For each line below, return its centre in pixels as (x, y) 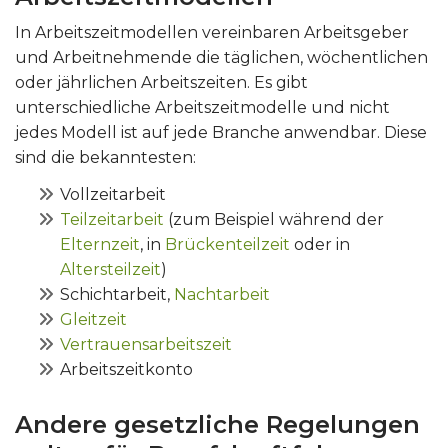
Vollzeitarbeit (113, 194)
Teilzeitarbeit (112, 219)
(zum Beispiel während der (274, 219)
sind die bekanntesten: (105, 157)
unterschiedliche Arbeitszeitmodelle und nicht (202, 107)
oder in (320, 244)
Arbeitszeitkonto (126, 369)
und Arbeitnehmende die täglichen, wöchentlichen (221, 57)
